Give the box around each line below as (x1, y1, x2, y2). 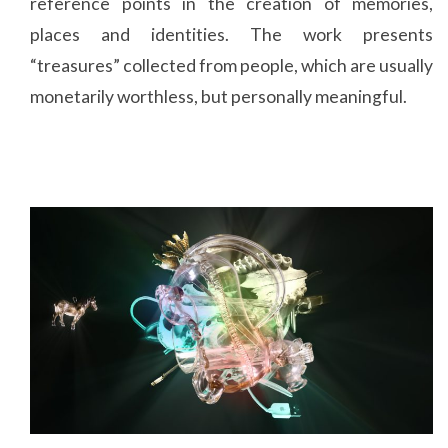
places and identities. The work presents (30, 24, 433, 45)
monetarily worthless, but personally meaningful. (30, 86, 407, 107)
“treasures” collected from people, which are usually (30, 55, 433, 76)
